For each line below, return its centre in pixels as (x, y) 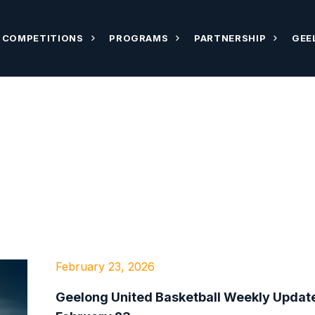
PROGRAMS (139, 38)
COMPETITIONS (43, 38)
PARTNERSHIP (230, 38)
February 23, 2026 (105, 266)
